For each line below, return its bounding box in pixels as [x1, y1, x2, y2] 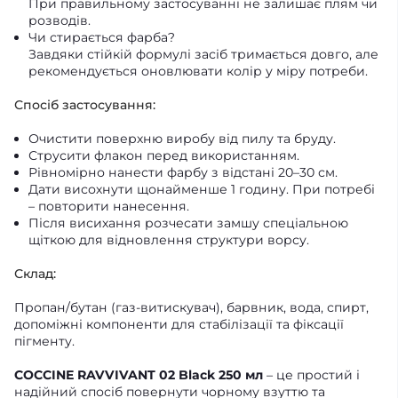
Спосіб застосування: [14, 97, 155, 113]
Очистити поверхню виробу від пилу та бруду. [28, 131, 336, 147]
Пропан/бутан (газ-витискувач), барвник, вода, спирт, [14, 299, 369, 315]
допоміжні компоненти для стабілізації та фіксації [14, 316, 344, 332]
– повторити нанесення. [28, 198, 189, 214]
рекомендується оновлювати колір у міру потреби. [28, 63, 368, 79]
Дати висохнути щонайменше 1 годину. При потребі [28, 181, 375, 197]
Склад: [14, 266, 56, 282]
